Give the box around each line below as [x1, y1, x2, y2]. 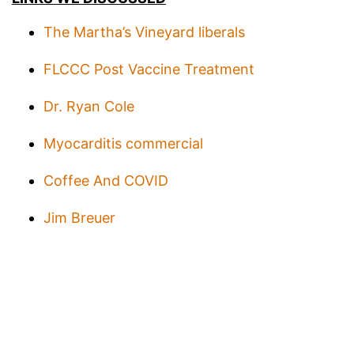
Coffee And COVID [43, 172, 168, 189]
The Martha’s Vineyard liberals [43, 24, 245, 40]
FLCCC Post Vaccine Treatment [43, 61, 254, 77]
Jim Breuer [43, 209, 115, 226]
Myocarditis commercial [43, 135, 203, 152]
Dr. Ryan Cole [43, 98, 134, 115]
